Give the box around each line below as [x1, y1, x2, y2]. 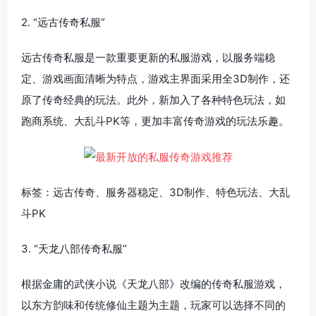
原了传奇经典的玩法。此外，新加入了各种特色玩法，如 [21, 92, 286, 107]
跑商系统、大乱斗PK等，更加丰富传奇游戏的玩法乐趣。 [21, 114, 289, 128]
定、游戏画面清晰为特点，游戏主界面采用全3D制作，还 [21, 71, 290, 85]
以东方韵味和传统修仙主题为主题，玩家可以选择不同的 [21, 298, 286, 312]
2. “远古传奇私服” [21, 15, 105, 29]
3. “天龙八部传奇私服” [21, 241, 127, 255]
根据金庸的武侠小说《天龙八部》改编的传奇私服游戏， [21, 276, 286, 291]
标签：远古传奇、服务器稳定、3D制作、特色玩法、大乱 [21, 185, 290, 199]
